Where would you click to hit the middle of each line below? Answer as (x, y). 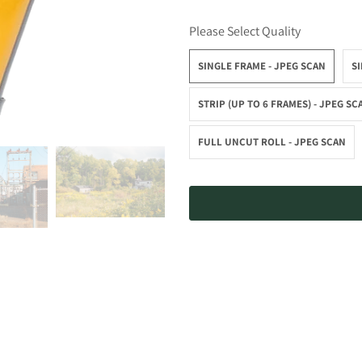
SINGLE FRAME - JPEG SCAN (262, 65)
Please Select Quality (245, 31)
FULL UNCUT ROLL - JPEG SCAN (272, 141)
